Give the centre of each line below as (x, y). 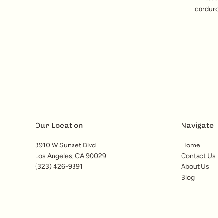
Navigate (197, 125)
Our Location (59, 125)
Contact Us (198, 156)
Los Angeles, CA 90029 (71, 156)
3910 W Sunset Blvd (65, 145)
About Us (195, 166)
